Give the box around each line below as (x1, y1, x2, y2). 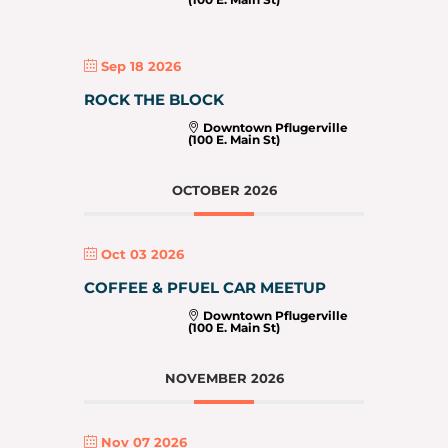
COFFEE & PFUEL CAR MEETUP (84, 277, 326, 297)
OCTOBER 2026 (171, 181, 277, 198)
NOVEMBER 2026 (164, 369, 284, 386)
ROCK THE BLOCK (84, 89, 224, 109)
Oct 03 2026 (101, 245, 184, 262)
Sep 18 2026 (101, 57, 181, 74)
